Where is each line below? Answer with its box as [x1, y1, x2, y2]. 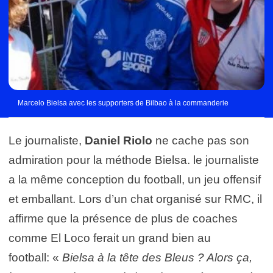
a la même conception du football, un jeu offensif [9, 172, 261, 186]
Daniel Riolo [85, 133, 152, 147]
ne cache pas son [152, 133, 249, 147]
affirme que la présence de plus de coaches [9, 211, 238, 225]
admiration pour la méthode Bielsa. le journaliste [9, 153, 259, 166]
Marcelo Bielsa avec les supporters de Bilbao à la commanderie [18, 98, 229, 107]
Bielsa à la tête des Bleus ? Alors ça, [62, 250, 252, 264]
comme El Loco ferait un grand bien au [9, 231, 211, 244]
